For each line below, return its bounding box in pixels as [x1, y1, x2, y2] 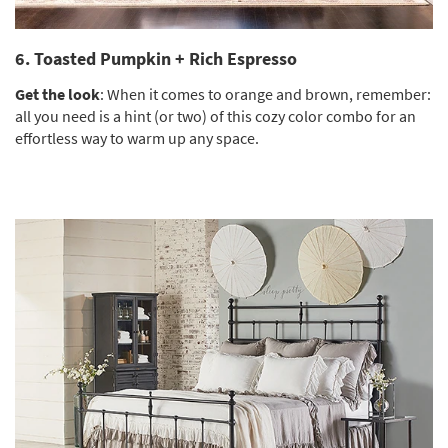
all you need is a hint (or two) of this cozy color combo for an [15, 105, 416, 126]
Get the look [15, 83, 100, 104]
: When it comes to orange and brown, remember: [100, 83, 431, 104]
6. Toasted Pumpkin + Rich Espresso [15, 46, 297, 70]
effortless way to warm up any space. [15, 127, 259, 148]
